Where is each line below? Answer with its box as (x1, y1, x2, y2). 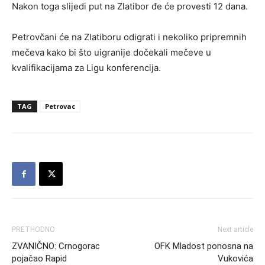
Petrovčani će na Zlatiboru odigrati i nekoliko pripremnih (12, 31, 247, 43)
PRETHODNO (12, 225, 55, 234)
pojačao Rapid (12, 253, 67, 264)
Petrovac (45, 102, 75, 111)
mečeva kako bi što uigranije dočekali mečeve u (12, 47, 211, 58)
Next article (218, 225, 253, 234)
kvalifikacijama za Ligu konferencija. (12, 62, 161, 73)
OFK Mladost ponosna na (154, 241, 253, 251)
